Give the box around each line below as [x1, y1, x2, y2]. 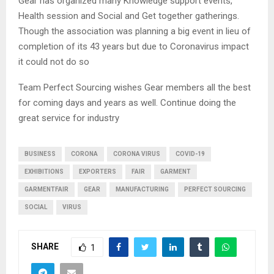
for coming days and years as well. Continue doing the [18, 97, 236, 108]
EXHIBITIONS [24, 168, 64, 175]
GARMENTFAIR [24, 185, 68, 193]
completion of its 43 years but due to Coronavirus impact [18, 40, 249, 52]
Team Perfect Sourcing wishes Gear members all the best [18, 81, 251, 93]
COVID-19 [176, 150, 205, 157]
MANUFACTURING [116, 185, 169, 193]
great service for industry [18, 112, 122, 124]
